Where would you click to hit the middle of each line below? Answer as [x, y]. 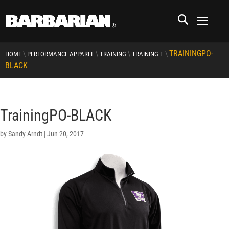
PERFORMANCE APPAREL [61, 54]
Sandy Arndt [25, 134]
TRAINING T [148, 54]
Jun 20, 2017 [65, 134]
